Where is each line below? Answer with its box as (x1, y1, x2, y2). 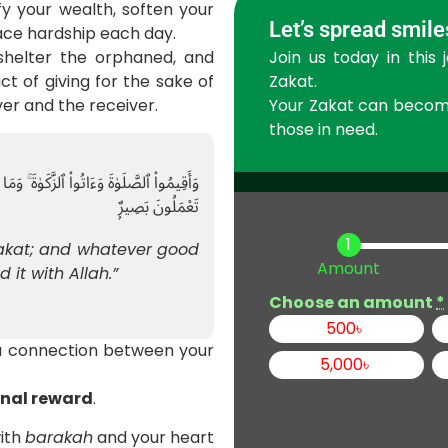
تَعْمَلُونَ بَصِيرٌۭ (118, 190, 199, 225)
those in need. (269, 118, 378, 142)
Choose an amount (269, 291, 436, 315)
